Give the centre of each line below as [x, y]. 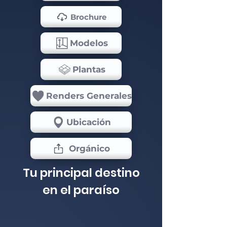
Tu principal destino [81, 173]
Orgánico [89, 148]
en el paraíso [81, 190]
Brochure [88, 17]
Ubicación [89, 122]
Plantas [89, 69]
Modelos [89, 43]
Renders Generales [89, 96]
